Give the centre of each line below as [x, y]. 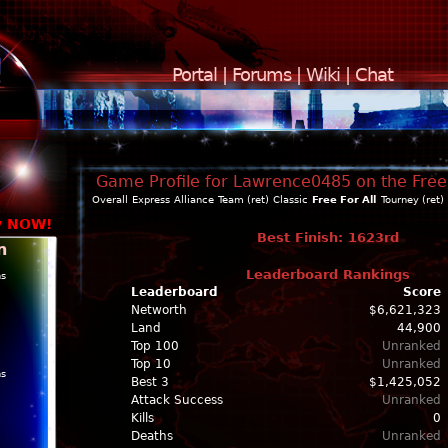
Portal [194, 74]
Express [151, 199]
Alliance [194, 199]
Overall [110, 199]
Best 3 [149, 382]
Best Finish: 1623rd [327, 237]
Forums [261, 74]
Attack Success [176, 400]
